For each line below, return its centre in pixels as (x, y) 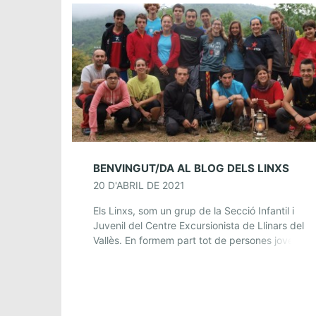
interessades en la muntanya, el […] (175, 255)
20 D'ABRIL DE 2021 (139, 185)
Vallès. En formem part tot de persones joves (196, 240)
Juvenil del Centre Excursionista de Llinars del (199, 225)
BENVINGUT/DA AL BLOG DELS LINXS (191, 168)
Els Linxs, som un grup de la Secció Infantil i (194, 210)
